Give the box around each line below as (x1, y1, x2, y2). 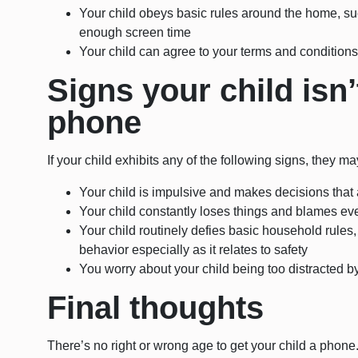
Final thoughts (47, 290, 265, 326)
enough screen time (79, 26, 192, 40)
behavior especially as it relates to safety (79, 243, 308, 257)
